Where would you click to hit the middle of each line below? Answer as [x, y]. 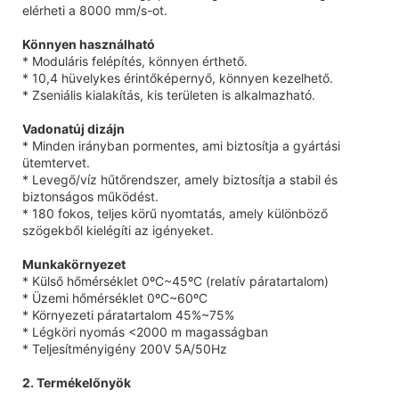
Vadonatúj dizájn [73, 128]
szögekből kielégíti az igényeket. [118, 230]
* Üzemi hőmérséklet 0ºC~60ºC [115, 297]
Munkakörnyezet [74, 264]
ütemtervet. [56, 162]
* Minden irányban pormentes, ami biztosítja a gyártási [181, 145]
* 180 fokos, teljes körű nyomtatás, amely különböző [175, 213]
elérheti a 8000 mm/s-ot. [95, 10]
